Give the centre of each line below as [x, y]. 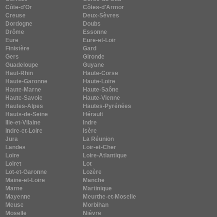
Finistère [18, 49]
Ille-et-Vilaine [23, 123]
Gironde [94, 57]
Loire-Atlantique [105, 156]
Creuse [16, 16]
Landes [16, 147]
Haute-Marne [23, 90]
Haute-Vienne [102, 98]
